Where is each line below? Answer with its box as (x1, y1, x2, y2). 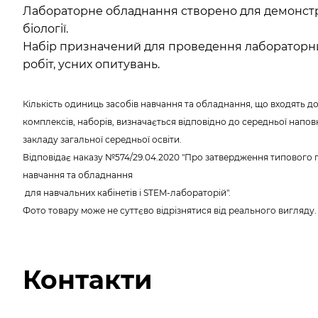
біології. (23, 21, 68, 35)
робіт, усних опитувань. (23, 57, 160, 71)
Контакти (23, 263, 153, 295)
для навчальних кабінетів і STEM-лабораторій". (23, 187, 231, 198)
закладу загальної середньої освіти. (23, 133, 184, 145)
